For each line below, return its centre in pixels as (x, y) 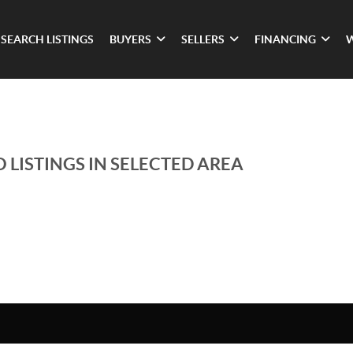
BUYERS (130, 39)
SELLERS (203, 39)
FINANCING (285, 39)
